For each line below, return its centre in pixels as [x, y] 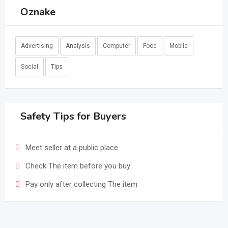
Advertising [37, 46]
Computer [117, 46]
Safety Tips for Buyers [73, 116]
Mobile [179, 46]
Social [30, 67]
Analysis [78, 46]
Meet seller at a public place [72, 148]
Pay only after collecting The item [81, 184]
